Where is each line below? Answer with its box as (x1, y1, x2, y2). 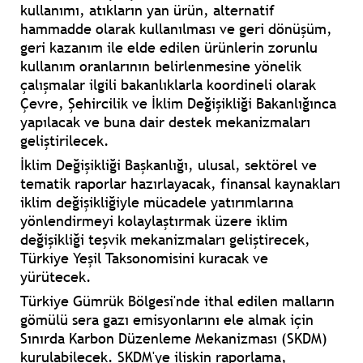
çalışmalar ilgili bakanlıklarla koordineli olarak (20, 75, 316, 95)
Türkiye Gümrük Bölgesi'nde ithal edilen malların (20, 292, 335, 311)
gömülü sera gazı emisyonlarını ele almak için (20, 310, 314, 330)
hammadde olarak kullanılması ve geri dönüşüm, (20, 19, 332, 39)
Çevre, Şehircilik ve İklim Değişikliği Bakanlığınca (20, 94, 336, 113)
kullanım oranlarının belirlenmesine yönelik (20, 57, 301, 76)
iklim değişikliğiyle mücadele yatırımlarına (20, 193, 293, 212)
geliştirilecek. (20, 131, 109, 151)
